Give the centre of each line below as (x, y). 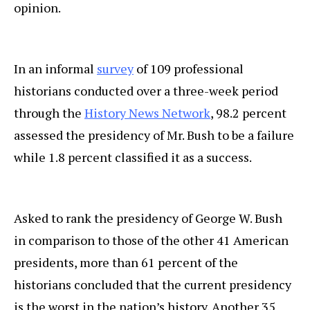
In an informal (55, 69)
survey (115, 69)
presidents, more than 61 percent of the (126, 263)
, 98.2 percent (248, 113)
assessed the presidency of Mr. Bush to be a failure (154, 135)
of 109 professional (189, 69)
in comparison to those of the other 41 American (151, 240)
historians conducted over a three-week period (146, 91)
